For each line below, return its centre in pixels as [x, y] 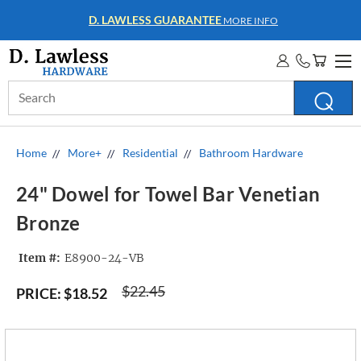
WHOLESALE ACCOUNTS [166, 20]
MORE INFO [260, 21]
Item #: [39, 258]
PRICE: [39, 293]
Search [25, 89]
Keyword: [33, 106]
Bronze [48, 223]
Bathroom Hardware [251, 153]
